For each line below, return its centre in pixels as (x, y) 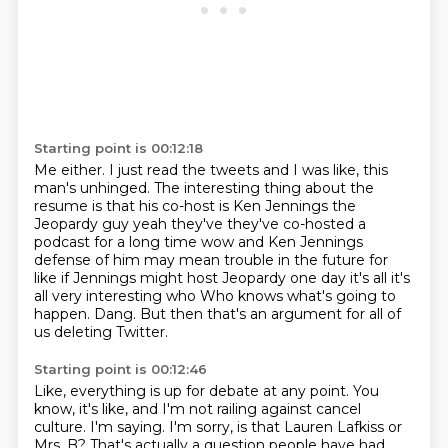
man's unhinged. (93, 188)
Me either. (71, 170)
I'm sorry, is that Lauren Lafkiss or (285, 427)
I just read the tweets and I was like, (235, 170)
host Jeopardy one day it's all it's (298, 278)
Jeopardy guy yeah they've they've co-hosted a (199, 224)
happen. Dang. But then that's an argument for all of (217, 314)
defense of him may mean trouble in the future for (210, 260)
